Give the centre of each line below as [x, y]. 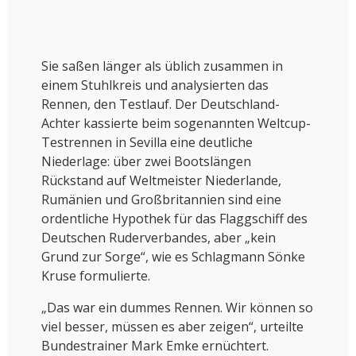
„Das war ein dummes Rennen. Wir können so [177, 308]
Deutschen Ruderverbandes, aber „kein [158, 238]
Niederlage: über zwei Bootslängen [146, 162]
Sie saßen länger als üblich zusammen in [162, 66]
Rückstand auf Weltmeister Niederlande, [161, 181]
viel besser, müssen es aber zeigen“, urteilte [172, 327]
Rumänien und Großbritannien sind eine [161, 200]
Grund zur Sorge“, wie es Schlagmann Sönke [173, 257]
